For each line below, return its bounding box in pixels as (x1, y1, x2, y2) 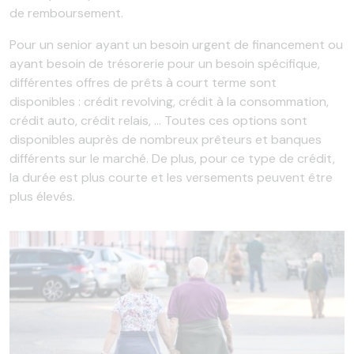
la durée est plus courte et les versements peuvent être (9, 169, 333, 186)
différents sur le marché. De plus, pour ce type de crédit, (9, 150, 335, 167)
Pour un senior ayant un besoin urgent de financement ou (9, 36, 343, 53)
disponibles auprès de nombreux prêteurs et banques (9, 131, 322, 148)
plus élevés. (9, 188, 75, 205)
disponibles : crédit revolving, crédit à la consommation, (9, 93, 329, 110)
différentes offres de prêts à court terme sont (9, 74, 277, 91)
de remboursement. (9, 5, 126, 21)
